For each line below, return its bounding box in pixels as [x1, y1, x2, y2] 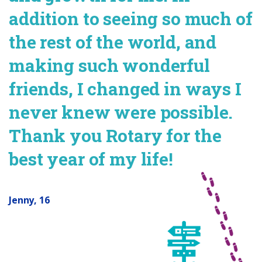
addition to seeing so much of [9, 7, 253, 30]
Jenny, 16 [9, 194, 50, 207]
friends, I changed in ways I [9, 77, 242, 101]
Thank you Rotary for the [9, 124, 222, 147]
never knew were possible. [9, 101, 233, 124]
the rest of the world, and [9, 30, 217, 54]
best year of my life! [9, 147, 173, 171]
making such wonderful [9, 54, 210, 77]
